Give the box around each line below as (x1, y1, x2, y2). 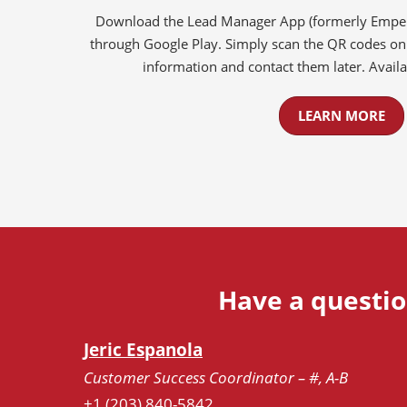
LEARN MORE (298, 106, 385, 125)
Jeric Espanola (84, 338, 203, 362)
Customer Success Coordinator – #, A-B (84, 367, 348, 389)
